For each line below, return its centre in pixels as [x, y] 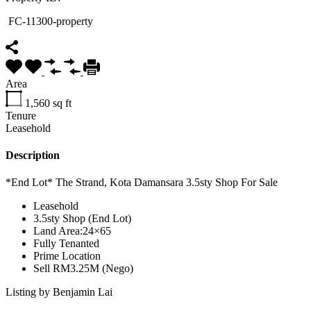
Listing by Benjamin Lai [59, 292]
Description [33, 155]
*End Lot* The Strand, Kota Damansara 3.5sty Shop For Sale [142, 183]
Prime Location [67, 256]
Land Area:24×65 [72, 231]
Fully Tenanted [66, 244]
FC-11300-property [49, 21]
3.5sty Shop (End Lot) [82, 219]
